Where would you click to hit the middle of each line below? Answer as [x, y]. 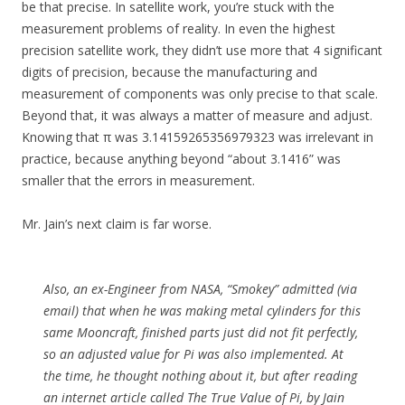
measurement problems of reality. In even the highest [179, 28]
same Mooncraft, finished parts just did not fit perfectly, [201, 332]
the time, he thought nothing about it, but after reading [200, 375]
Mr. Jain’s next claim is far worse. [117, 223]
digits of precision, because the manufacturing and [170, 71]
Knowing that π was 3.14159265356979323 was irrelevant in [198, 137]
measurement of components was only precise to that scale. [200, 93]
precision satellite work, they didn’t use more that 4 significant [202, 50]
